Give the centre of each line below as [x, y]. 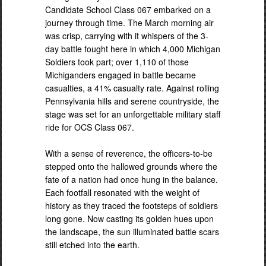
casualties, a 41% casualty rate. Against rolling [132, 88]
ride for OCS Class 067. [90, 127]
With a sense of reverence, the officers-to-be [129, 153]
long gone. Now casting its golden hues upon [129, 218]
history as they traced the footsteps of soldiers [132, 205]
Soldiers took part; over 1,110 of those [117, 61]
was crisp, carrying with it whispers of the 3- [127, 35]
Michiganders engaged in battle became [121, 75]
